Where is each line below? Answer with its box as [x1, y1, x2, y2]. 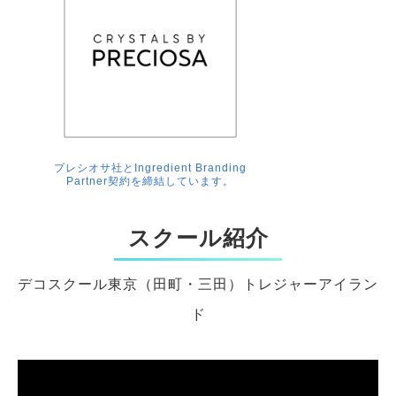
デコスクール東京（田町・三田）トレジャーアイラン [18, 277, 378, 293]
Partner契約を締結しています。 [66, 175, 234, 188]
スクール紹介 [127, 225, 269, 251]
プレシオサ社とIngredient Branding [54, 162, 247, 175]
